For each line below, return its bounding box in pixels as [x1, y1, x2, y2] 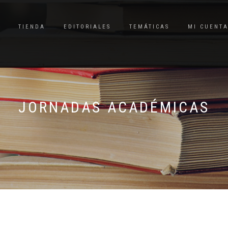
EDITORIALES [64, 23, 111, 30]
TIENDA [18, 23, 45, 30]
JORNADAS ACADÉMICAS [18, 98, 210, 116]
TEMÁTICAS [129, 23, 169, 30]
